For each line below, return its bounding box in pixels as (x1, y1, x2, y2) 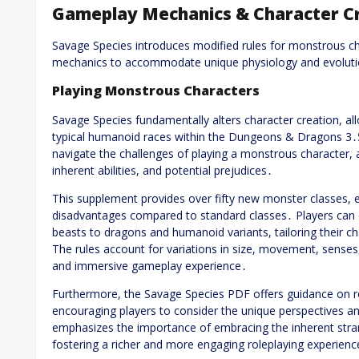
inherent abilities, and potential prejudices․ (52, 162, 272, 178)
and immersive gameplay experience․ (52, 257, 247, 273)
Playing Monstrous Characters (52, 82, 260, 100)
